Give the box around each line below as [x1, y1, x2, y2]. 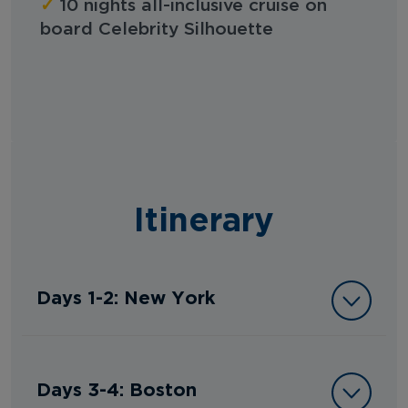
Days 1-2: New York [36, 286, 215, 307]
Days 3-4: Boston [36, 378, 197, 399]
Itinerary [134, 199, 274, 237]
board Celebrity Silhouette [40, 20, 273, 38]
